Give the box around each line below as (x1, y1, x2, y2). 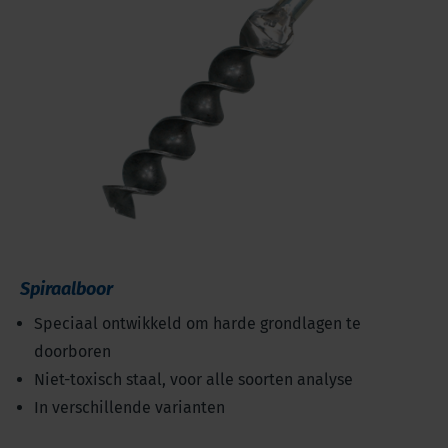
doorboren (34, 342, 111, 362)
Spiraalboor (20, 278, 113, 301)
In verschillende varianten (34, 398, 225, 418)
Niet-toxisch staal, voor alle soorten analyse (34, 370, 353, 390)
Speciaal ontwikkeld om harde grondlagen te (34, 314, 361, 334)
